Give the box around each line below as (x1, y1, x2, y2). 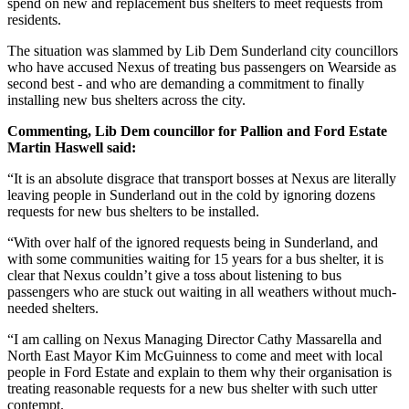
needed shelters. (7, 299, 99, 316)
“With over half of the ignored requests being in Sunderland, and (7, 234, 378, 250)
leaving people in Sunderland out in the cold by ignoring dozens (7, 186, 375, 203)
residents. (7, 11, 61, 27)
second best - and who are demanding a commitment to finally (7, 75, 364, 91)
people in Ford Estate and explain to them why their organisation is (7, 363, 392, 380)
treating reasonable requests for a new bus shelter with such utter (7, 380, 377, 396)
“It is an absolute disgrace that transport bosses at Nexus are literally (7, 170, 396, 186)
